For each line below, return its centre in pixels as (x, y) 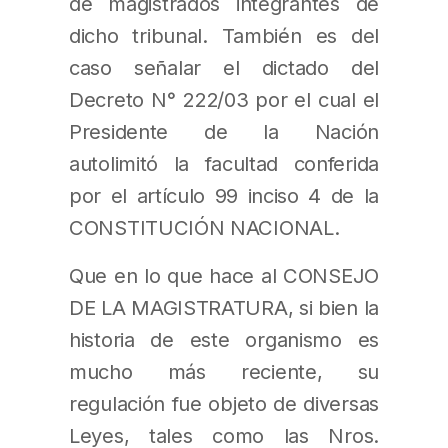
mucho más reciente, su (224, 372)
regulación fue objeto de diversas (224, 404)
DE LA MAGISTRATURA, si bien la (224, 308)
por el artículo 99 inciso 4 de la (224, 196)
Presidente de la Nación (224, 132)
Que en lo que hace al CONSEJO (224, 276)
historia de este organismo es (224, 340)
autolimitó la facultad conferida (224, 164)
